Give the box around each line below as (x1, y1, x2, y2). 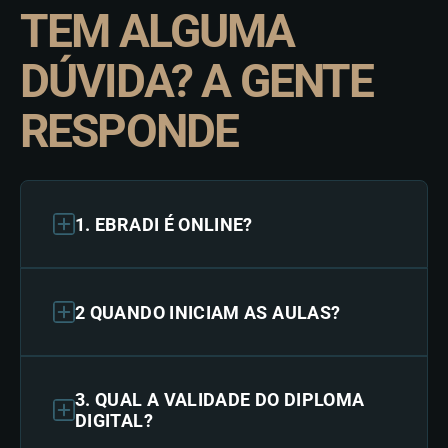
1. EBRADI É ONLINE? (75, 213, 253, 235)
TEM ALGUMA (20, 4, 295, 58)
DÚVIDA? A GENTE (20, 54, 374, 108)
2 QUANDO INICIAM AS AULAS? (75, 301, 341, 323)
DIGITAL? (75, 410, 153, 431)
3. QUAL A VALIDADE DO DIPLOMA (75, 389, 365, 410)
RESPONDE (20, 104, 239, 158)
